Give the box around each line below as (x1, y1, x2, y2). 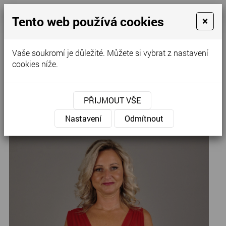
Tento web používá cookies (12, 13, 164, 30)
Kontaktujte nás (144, 25, 206, 36)
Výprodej (33, 87, 62, 97)
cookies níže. (12, 59, 58, 69)
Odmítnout (124, 113, 163, 124)
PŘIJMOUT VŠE (83, 95, 141, 105)
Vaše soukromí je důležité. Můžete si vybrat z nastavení (12, 47, 208, 58)
